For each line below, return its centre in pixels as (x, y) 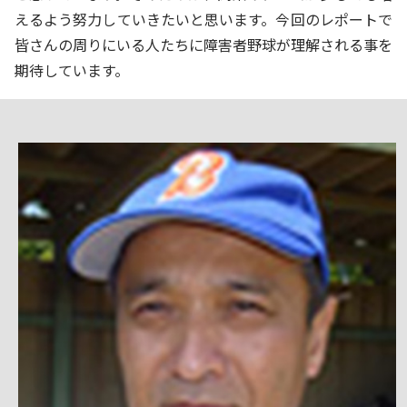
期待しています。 (72, 70)
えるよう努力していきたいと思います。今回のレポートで (203, 20)
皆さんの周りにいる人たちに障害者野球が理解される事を (203, 45)
